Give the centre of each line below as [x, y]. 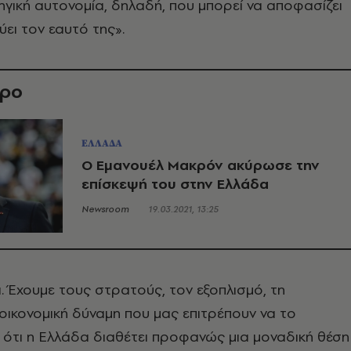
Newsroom [105, 209]
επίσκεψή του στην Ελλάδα [175, 183]
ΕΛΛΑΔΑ [102, 143]
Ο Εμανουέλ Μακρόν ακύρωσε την [201, 165]
